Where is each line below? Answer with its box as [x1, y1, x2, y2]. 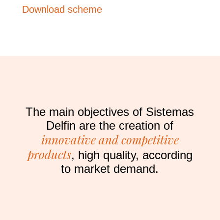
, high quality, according [71, 148, 192, 162]
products [27, 146, 71, 162]
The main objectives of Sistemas [26, 105, 194, 118]
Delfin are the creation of [46, 119, 174, 132]
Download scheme [22, 4, 102, 15]
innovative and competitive [41, 132, 179, 147]
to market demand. [61, 162, 159, 175]
